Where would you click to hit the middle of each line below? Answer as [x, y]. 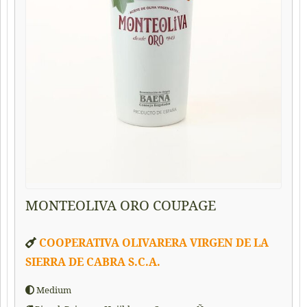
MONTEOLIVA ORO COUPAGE [121, 206]
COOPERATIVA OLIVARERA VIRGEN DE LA [154, 243]
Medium [53, 290]
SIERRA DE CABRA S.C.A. [93, 262]
